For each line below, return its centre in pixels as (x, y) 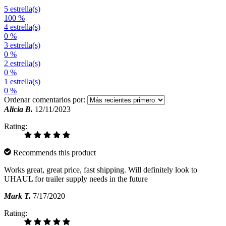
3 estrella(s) (22, 45)
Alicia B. (18, 109)
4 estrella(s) (22, 27)
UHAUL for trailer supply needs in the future (76, 179)
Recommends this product (53, 152)
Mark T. (17, 196)
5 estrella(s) (22, 9)
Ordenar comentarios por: (45, 99)
